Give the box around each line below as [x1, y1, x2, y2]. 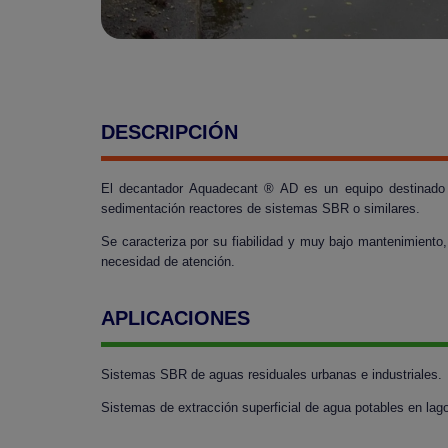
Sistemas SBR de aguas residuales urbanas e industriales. [100, 366, 442, 382]
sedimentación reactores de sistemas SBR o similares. [100, 201, 420, 217]
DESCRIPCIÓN [100, 121, 238, 144]
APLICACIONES [100, 306, 250, 329]
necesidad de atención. [100, 253, 235, 269]
